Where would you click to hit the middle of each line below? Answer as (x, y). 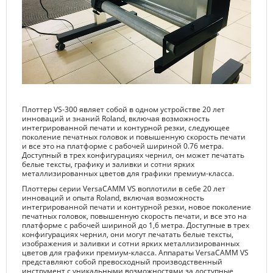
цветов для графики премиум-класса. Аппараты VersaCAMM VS (135, 253)
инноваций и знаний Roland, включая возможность (116, 119)
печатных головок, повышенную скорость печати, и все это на (134, 216)
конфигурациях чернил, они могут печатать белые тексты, (128, 235)
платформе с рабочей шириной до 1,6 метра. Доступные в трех (136, 225)
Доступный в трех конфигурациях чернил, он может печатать (133, 155)
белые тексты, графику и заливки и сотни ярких (108, 165)
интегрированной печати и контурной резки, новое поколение (136, 207)
